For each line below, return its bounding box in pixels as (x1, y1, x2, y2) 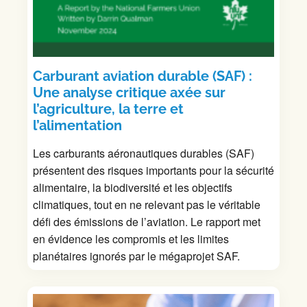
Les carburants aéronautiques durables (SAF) (33, 145, 254, 161)
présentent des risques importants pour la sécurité (33, 162, 274, 178)
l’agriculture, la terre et (33, 100, 184, 117)
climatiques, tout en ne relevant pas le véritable (33, 196, 260, 212)
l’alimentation (33, 116, 122, 134)
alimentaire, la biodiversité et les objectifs (33, 179, 232, 195)
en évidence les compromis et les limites (33, 230, 229, 247)
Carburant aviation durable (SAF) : (33, 67, 252, 84)
